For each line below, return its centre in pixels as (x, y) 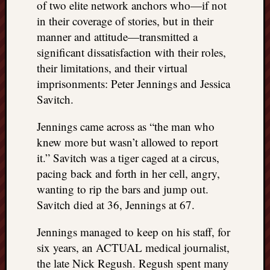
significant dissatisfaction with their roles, (131, 52)
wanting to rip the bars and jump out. (123, 189)
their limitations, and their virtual (112, 67)
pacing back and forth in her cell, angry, (128, 173)
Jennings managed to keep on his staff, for (133, 231)
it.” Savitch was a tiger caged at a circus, (128, 157)
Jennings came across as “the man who (126, 126)
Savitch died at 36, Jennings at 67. (116, 204)
